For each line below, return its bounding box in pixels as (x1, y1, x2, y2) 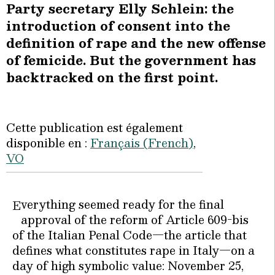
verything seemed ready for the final (21, 195, 224, 214)
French (148, 133, 188, 153)
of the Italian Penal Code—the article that (12, 225, 247, 245)
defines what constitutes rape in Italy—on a (12, 241, 255, 260)
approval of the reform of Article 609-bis (21, 210, 249, 230)
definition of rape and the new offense (6, 33, 266, 54)
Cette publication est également (6, 118, 183, 137)
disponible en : (6, 133, 90, 153)
